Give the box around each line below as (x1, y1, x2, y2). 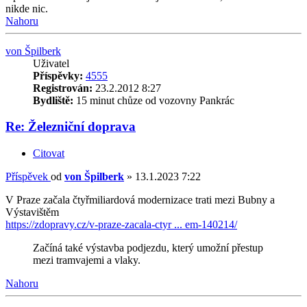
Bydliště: (33, 94, 73, 106)
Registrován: (33, 82, 93, 94)
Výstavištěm (5, 206, 59, 218)
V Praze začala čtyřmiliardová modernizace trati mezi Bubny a (5, 193, 275, 206)
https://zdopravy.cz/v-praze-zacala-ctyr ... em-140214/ (5, 218, 237, 230)
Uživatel (33, 57, 69, 69)
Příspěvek (5, 170, 48, 182)
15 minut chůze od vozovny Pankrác (73, 94, 234, 106)
